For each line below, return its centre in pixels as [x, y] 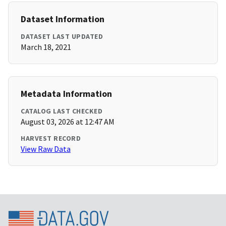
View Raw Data [46, 149]
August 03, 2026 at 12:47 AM [68, 122]
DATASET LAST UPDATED [62, 37]
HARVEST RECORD [51, 138]
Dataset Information [63, 19]
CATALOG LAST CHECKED [62, 111]
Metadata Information [66, 94]
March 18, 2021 [46, 47]
